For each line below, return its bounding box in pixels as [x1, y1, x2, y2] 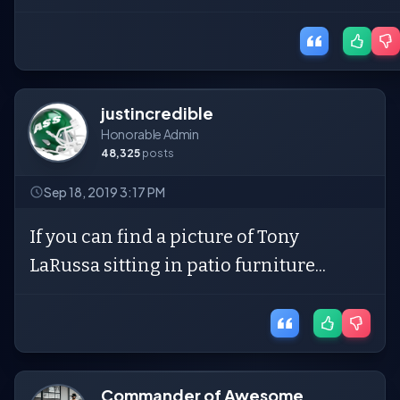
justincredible [101, 103, 213, 123]
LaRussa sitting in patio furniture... [29, 254, 326, 276]
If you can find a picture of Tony [29, 226, 299, 247]
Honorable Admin [101, 126, 199, 142]
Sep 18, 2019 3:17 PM [44, 184, 165, 200]
